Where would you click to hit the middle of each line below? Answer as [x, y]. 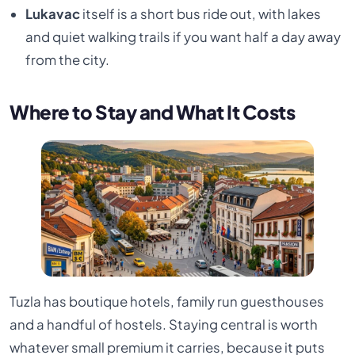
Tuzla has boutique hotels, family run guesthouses [167, 301]
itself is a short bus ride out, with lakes [200, 13]
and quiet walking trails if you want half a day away [183, 36]
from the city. [67, 59]
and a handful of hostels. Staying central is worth [164, 324]
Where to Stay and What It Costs [153, 111]
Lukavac [52, 13]
